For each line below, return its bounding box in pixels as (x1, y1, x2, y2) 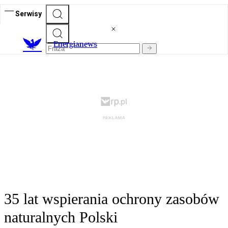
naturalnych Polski (4, 209, 118, 226)
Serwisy (15, 9, 42, 18)
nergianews (58, 39, 97, 49)
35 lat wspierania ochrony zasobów (4, 190, 219, 208)
